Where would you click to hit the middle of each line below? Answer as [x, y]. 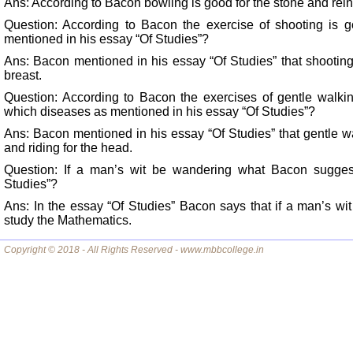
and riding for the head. [68, 148]
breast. [23, 75]
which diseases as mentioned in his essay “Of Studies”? [160, 111]
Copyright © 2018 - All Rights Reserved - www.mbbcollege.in [134, 250]
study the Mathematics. [68, 220]
